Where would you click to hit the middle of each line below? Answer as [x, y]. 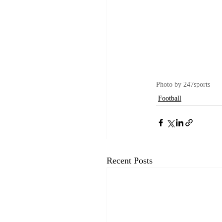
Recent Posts [130, 161]
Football [170, 99]
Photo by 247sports [183, 85]
